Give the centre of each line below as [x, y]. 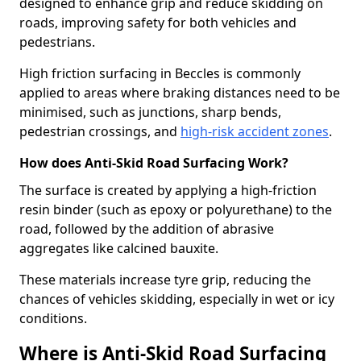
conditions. [53, 318]
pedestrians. [57, 42]
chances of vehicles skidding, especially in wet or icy [177, 299]
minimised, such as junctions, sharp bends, [150, 112]
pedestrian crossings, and [100, 131]
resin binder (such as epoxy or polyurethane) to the [176, 210]
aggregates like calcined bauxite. [119, 248]
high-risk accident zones [255, 131]
